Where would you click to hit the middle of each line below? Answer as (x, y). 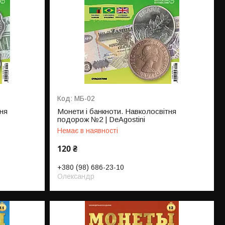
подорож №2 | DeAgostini (101, 120)
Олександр (76, 177)
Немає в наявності (88, 131)
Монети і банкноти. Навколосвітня (117, 111)
